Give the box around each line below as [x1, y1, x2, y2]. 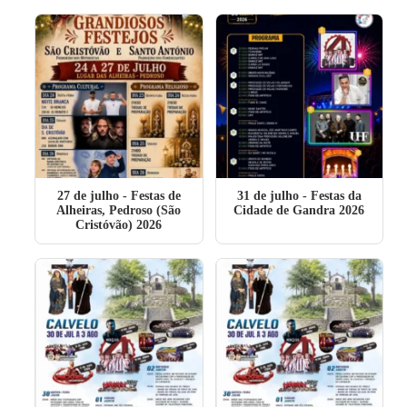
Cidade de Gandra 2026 [233, 203, 365, 217]
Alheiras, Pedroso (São [56, 203, 182, 217]
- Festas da [298, 189, 362, 203]
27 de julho [56, 189, 119, 203]
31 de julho [236, 189, 299, 203]
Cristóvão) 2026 [75, 218, 163, 232]
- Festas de [118, 189, 181, 203]
